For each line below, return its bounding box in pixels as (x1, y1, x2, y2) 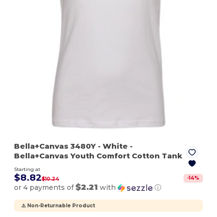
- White (98, 141, 128, 151)
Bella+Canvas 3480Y (14, 141, 98, 151)
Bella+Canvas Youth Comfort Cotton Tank (14, 151, 183, 160)
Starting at (14, 166, 41, 172)
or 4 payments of (14, 183, 76, 192)
